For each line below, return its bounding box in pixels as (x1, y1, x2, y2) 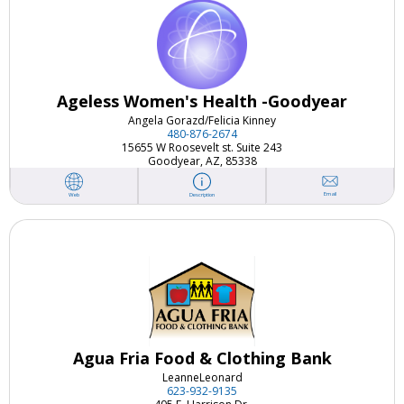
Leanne (161, 369, 199, 385)
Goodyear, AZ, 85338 (147, 152, 257, 169)
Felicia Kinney (208, 112, 276, 128)
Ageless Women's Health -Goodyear (57, 89, 347, 112)
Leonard (198, 369, 243, 385)
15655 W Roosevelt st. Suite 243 (122, 139, 282, 155)
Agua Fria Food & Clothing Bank (72, 346, 332, 369)
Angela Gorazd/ (128, 112, 208, 128)
